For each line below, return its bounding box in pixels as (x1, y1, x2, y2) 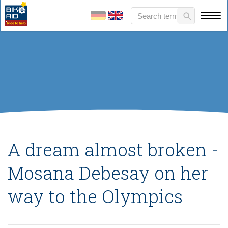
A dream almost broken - (8, 137, 218, 161)
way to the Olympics (8, 184, 183, 208)
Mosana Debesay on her (8, 161, 208, 184)
